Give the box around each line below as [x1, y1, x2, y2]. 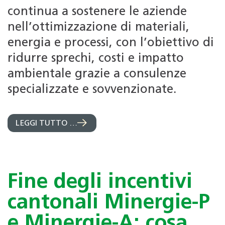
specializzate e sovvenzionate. [8, 84, 176, 96]
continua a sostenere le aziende [8, 6, 187, 19]
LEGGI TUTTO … [16, 119, 77, 128]
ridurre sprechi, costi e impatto [8, 53, 184, 65]
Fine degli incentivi [8, 172, 192, 193]
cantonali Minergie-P [8, 192, 210, 213]
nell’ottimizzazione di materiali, [8, 22, 189, 34]
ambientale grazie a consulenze [8, 68, 186, 81]
